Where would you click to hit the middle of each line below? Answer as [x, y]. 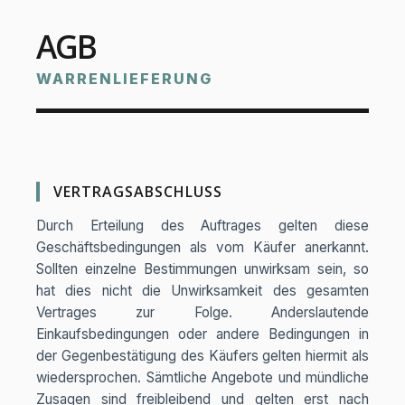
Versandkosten [81, 43]
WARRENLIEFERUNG [124, 79]
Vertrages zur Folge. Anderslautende [202, 312]
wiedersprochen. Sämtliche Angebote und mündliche [202, 377]
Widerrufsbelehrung [99, 13]
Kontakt [38, 85]
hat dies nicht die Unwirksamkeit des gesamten [202, 291]
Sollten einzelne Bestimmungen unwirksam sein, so [202, 269]
